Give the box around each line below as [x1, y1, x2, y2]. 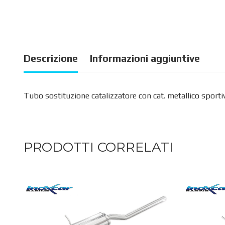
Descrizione [24, 52, 78, 64]
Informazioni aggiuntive [90, 52, 200, 64]
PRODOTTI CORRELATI [24, 139, 173, 155]
